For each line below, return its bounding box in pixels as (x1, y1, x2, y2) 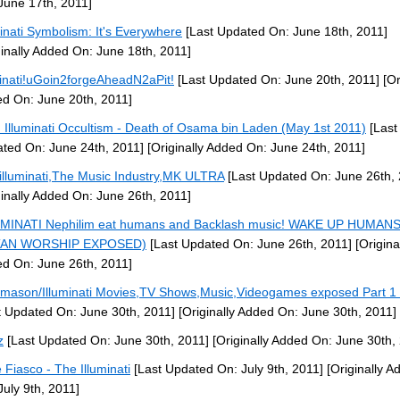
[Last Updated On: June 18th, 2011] (182, 24, 387, 38)
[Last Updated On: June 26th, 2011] (146, 237, 352, 251)
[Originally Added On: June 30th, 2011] (175, 304, 396, 319)
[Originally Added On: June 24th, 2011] (144, 140, 365, 154)
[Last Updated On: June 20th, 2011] (174, 72, 379, 87)
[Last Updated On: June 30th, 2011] (4, 333, 209, 347)
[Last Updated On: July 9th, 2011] (130, 362, 323, 376)
